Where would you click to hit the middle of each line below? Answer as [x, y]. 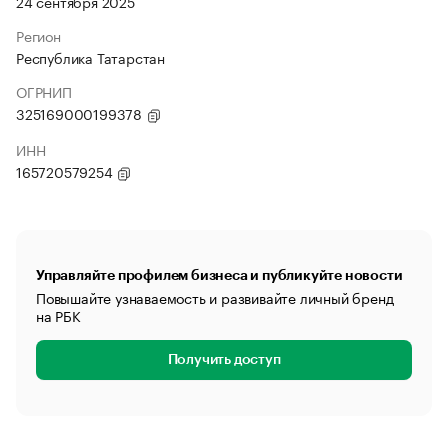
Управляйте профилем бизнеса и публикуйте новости [219, 275]
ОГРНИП [44, 91]
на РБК [58, 315]
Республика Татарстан [90, 57]
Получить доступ [224, 360]
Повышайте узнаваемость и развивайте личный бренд [215, 297]
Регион [38, 35]
